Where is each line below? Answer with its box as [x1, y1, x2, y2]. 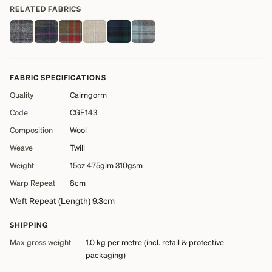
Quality [10, 90, 33, 100]
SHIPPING [10, 220, 49, 230]
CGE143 [70, 107, 97, 118]
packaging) [86, 250, 126, 260]
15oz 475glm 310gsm [70, 160, 143, 171]
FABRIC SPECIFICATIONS [10, 73, 107, 83]
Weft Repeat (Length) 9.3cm [10, 195, 115, 206]
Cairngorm [70, 90, 107, 100]
